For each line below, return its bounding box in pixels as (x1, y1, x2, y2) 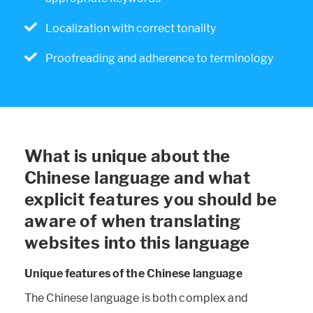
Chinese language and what (24, 167, 250, 188)
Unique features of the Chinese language (24, 266, 242, 280)
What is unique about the (24, 145, 231, 166)
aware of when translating (24, 210, 240, 231)
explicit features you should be (24, 189, 277, 210)
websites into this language (24, 232, 250, 253)
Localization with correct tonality (45, 21, 216, 35)
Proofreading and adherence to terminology (45, 51, 273, 65)
